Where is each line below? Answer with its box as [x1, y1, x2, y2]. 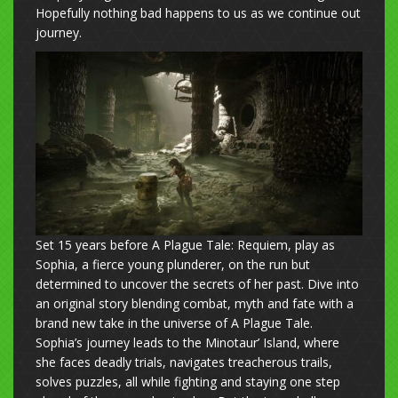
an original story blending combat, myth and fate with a [36, 294, 354, 312]
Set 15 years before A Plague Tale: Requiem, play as [36, 235, 335, 253]
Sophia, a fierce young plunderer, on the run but [36, 255, 310, 273]
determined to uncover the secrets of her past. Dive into [36, 275, 359, 292]
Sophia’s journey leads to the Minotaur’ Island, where [36, 333, 339, 351]
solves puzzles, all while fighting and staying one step [36, 372, 340, 390]
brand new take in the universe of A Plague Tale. [36, 314, 313, 331]
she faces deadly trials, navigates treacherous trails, [36, 353, 332, 370]
